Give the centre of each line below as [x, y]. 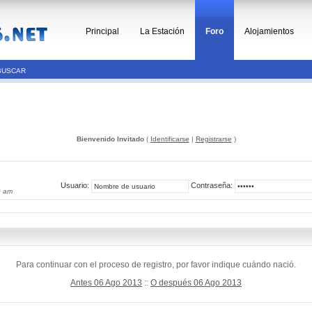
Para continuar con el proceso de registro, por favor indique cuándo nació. [156, 265]
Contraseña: [211, 186]
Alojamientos [269, 31]
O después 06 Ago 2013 [196, 283]
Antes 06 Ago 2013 [106, 283]
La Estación [162, 31]
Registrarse [213, 139]
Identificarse [170, 139]
